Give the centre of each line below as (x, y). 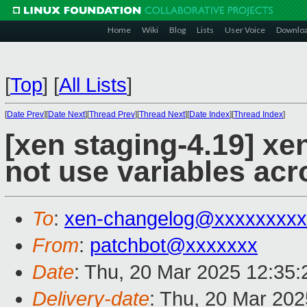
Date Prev (25, 114)
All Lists (93, 85)
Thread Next (162, 114)
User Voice (245, 30)
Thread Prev (112, 114)
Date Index (209, 114)
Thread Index (258, 114)
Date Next (66, 114)
